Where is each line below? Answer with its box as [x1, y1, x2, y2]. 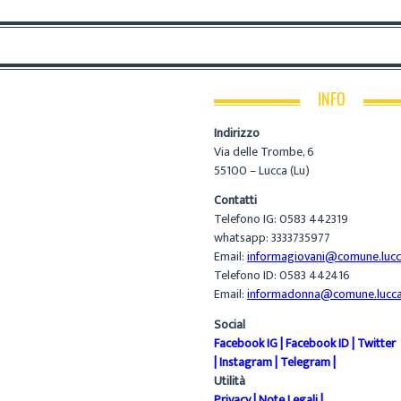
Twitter [357, 332, 396, 354]
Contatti [214, 190, 257, 211]
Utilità [214, 370, 245, 391]
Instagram [219, 351, 272, 372]
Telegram [280, 351, 330, 372]
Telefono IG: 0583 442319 [214, 209, 348, 230]
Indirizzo [214, 122, 260, 143]
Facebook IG [214, 332, 277, 354]
